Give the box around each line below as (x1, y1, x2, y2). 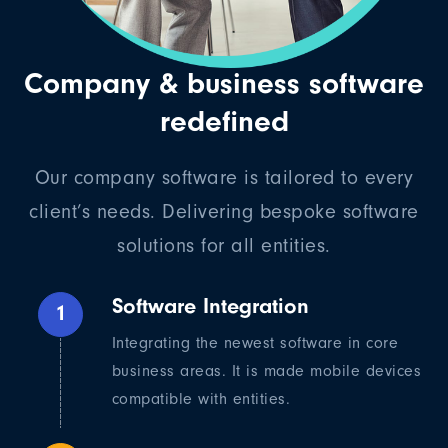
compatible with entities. (111, 390, 291, 409)
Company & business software (24, 66, 424, 102)
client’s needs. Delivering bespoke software (29, 200, 419, 224)
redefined (159, 104, 289, 140)
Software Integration (111, 293, 309, 320)
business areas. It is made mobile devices (111, 362, 422, 381)
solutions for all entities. (117, 234, 331, 258)
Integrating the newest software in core (111, 334, 399, 353)
